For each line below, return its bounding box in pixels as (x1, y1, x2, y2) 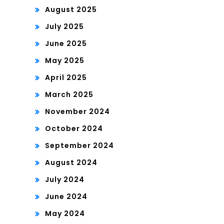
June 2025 (45, 38, 87, 49)
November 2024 (45, 106, 110, 117)
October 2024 (45, 123, 103, 134)
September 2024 (45, 140, 114, 151)
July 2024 (45, 174, 84, 185)
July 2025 (45, 21, 84, 32)
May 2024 (45, 208, 85, 219)
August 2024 (45, 157, 97, 168)
